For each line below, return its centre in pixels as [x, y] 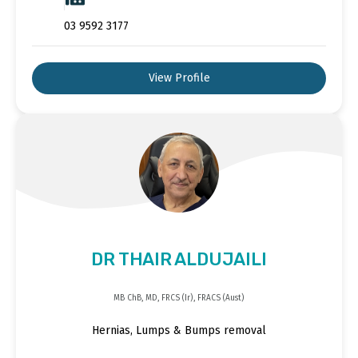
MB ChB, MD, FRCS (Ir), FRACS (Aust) [179, 298]
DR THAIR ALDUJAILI [179, 260]
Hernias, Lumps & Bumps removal [179, 330]
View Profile [179, 78]
